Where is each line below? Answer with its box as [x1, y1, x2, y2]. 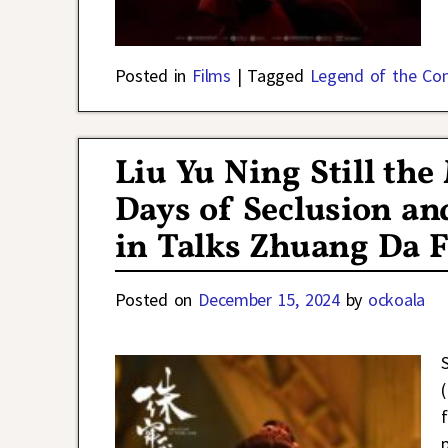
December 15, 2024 [198, 287, 340, 311]
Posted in [114, 64, 187, 88]
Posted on [114, 287, 199, 311]
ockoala [368, 287, 425, 311]
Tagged [247, 64, 304, 88]
